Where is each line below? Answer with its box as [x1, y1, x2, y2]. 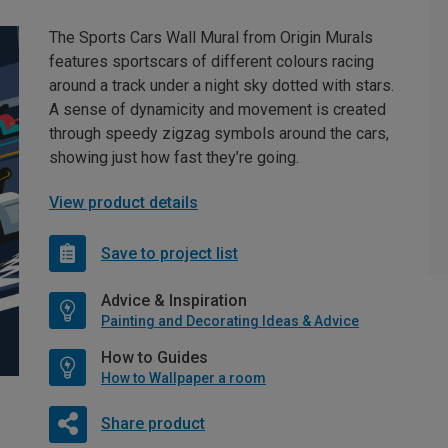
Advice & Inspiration [101, 291, 247, 311]
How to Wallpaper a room [101, 370, 266, 387]
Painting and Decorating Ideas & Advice [101, 313, 359, 330]
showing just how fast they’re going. [49, 148, 299, 168]
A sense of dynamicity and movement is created [49, 100, 386, 120]
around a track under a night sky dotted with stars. [49, 76, 394, 96]
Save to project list [101, 243, 238, 263]
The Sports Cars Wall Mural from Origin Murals [49, 28, 373, 48]
